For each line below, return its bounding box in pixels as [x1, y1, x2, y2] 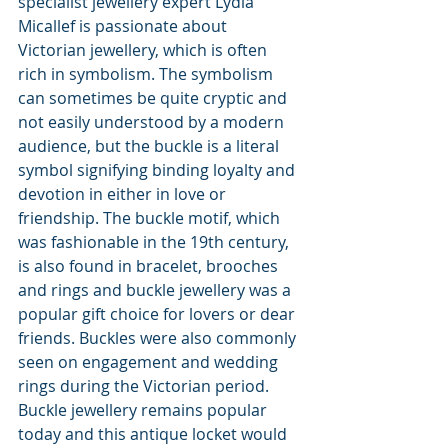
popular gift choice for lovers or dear [18, 303, 299, 325]
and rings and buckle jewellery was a [18, 279, 295, 301]
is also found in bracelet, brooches [18, 255, 282, 277]
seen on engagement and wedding [18, 351, 282, 373]
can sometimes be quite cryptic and [18, 87, 291, 109]
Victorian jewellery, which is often [18, 39, 271, 61]
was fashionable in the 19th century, [18, 231, 293, 253]
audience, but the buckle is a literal [18, 135, 283, 157]
